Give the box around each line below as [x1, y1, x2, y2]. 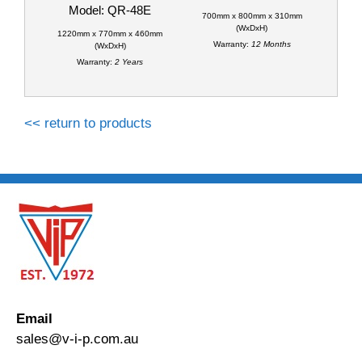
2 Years [115, 57, 144, 67]
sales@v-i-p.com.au [16, 331, 138, 347]
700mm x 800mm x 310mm [201, 11, 302, 21]
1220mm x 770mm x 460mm [57, 29, 163, 39]
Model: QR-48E [69, 3, 152, 18]
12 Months [250, 40, 291, 49]
